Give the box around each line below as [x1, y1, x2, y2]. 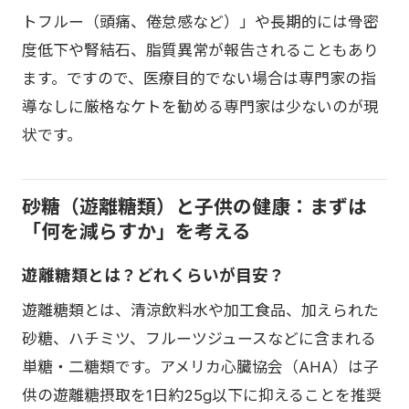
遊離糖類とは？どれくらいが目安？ [22, 265, 285, 285]
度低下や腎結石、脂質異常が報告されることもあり [22, 40, 379, 59]
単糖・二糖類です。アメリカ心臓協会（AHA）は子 [22, 357, 379, 376]
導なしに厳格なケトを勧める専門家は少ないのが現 [22, 97, 379, 116]
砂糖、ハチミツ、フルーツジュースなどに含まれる [22, 329, 376, 348]
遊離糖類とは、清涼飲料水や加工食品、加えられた [22, 300, 379, 320]
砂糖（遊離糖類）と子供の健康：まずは [22, 194, 367, 218]
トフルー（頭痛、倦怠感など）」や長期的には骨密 [22, 12, 379, 31]
